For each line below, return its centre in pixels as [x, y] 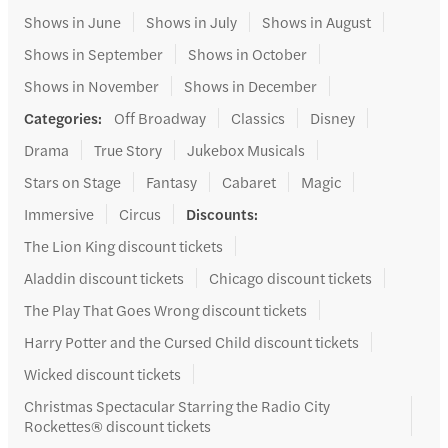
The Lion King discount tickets [123, 245]
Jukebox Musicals [246, 149]
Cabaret [249, 181]
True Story [128, 149]
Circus [140, 213]
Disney [332, 117]
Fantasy [171, 181]
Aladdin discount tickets [104, 277]
